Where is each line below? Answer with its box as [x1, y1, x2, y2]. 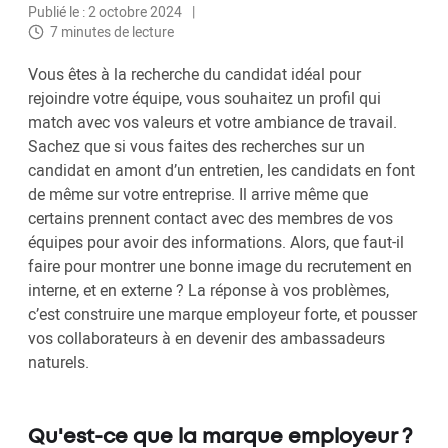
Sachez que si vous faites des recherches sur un [28, 135, 365, 158]
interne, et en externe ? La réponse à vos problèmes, [28, 279, 389, 302]
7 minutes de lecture [50, 22, 174, 42]
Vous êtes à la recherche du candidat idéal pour [28, 63, 361, 86]
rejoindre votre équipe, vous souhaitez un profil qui [28, 87, 381, 110]
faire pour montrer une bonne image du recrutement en [28, 255, 412, 278]
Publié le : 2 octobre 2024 [28, 2, 185, 22]
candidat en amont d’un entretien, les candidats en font [28, 159, 415, 182]
